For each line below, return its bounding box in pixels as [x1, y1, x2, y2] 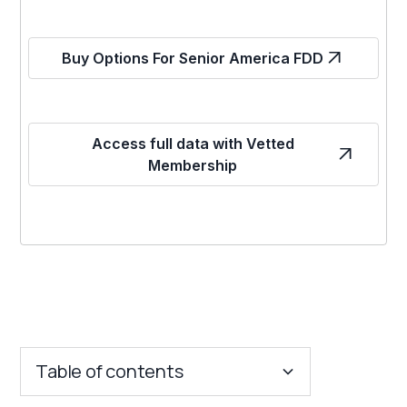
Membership [148, 155, 237, 174]
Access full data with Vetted [91, 134, 294, 153]
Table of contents [35, 358, 184, 383]
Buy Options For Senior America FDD [62, 48, 323, 67]
